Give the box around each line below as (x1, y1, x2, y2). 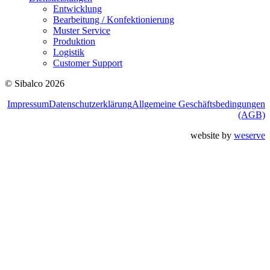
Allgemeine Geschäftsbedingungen (132, 99, 265, 110)
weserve (234, 130, 265, 141)
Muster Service (53, 25, 110, 36)
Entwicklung (53, 4, 102, 14)
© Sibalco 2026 (5, 78, 64, 89)
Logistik (53, 47, 84, 58)
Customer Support (53, 58, 122, 69)
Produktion (53, 36, 95, 47)
